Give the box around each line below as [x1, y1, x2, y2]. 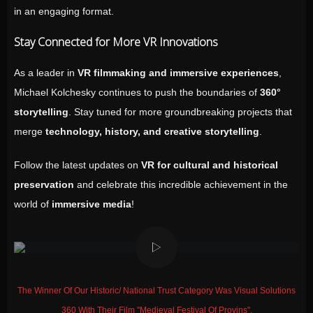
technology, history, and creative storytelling [45, 126, 259, 137]
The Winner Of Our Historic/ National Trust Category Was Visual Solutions [17, 286, 296, 296]
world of [14, 198, 52, 210]
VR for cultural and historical [141, 159, 278, 170]
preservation [14, 179, 74, 190]
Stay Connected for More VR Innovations [14, 34, 218, 50]
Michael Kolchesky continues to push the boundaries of [14, 87, 260, 98]
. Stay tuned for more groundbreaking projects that [68, 106, 292, 117]
